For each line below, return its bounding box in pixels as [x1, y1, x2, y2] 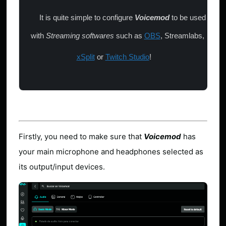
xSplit [76, 52, 95, 61]
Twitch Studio [105, 52, 149, 61]
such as [114, 31, 144, 40]
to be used [172, 13, 206, 22]
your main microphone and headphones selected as [19, 147, 204, 156]
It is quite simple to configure [39, 13, 135, 22]
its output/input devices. [19, 162, 105, 172]
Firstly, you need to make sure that [19, 132, 144, 141]
